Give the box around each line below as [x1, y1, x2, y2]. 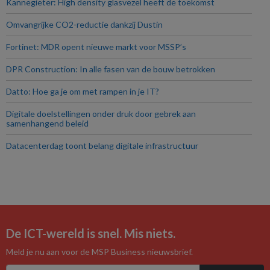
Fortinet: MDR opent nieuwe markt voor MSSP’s [6, 42, 186, 52]
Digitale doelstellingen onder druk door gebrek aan [6, 108, 196, 119]
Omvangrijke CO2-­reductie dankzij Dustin [6, 19, 163, 30]
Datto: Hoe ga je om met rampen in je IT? [6, 86, 159, 96]
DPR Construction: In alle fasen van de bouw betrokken [6, 64, 215, 74]
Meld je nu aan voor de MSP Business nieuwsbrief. [6, 246, 193, 257]
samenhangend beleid [6, 118, 89, 128]
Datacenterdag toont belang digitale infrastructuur [6, 140, 198, 151]
